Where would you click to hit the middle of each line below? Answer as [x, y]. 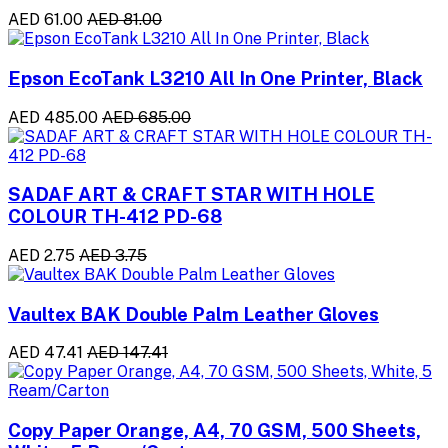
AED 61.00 [45, 20]
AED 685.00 [146, 117]
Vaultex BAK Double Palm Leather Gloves [193, 313]
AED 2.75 [41, 256]
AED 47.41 [45, 353]
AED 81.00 [124, 20]
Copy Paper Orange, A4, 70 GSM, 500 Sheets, [214, 430]
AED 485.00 [53, 117]
